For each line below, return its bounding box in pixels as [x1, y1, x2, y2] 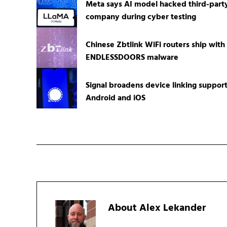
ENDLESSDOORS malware [85, 51, 178, 65]
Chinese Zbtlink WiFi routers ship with [85, 39, 225, 52]
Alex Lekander [139, 200, 206, 217]
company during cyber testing [85, 11, 196, 24]
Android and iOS [85, 92, 145, 105]
